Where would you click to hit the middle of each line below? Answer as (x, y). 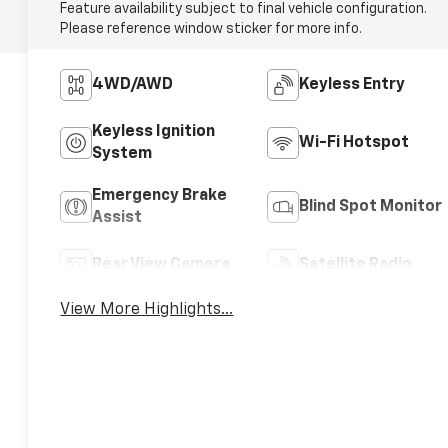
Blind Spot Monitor (370, 206)
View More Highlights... (147, 309)
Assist (117, 217)
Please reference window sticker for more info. (211, 28)
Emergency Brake (160, 195)
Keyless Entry (351, 84)
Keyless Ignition (154, 131)
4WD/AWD (133, 84)
